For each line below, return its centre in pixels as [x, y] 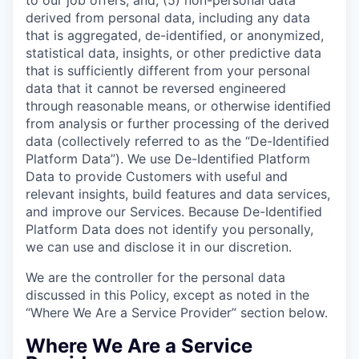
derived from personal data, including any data [168, 17]
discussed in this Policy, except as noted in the [167, 294]
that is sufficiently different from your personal [168, 70]
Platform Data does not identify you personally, [169, 229]
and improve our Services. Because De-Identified [174, 211]
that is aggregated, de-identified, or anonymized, [175, 35]
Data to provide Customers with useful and [157, 176]
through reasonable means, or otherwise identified [178, 105]
